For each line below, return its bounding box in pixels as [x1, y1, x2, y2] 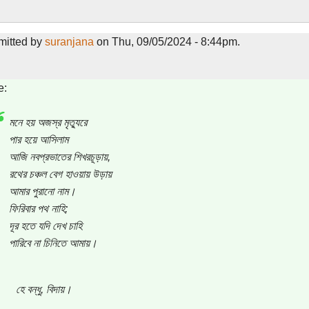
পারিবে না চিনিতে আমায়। [8, 237, 97, 249]
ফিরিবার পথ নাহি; [8, 202, 68, 215]
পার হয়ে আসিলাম [8, 133, 68, 146]
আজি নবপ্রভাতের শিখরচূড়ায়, [8, 150, 110, 163]
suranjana [44, 35, 94, 48]
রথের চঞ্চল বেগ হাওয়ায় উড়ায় [8, 168, 112, 180]
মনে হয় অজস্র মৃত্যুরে [8, 116, 87, 128]
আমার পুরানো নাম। [8, 185, 76, 197]
